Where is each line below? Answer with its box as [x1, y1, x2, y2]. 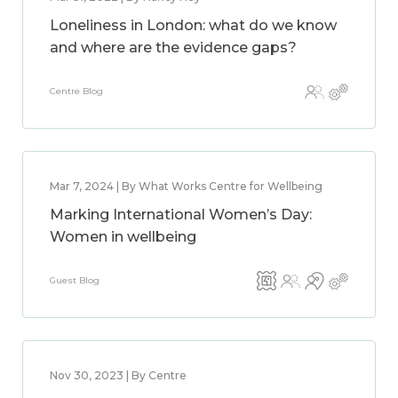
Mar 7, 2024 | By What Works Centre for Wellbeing [50, 179, 322, 193]
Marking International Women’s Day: [50, 206, 312, 223]
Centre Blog [50, 85, 103, 97]
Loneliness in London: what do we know [50, 17, 337, 34]
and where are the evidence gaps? [50, 39, 297, 56]
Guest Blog [50, 275, 99, 286]
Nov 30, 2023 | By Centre [50, 369, 187, 382]
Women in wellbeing [50, 228, 196, 245]
